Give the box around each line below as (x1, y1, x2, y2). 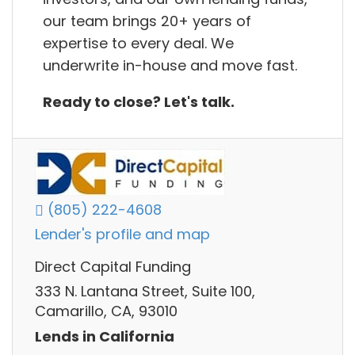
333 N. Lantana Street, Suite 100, (35, 281, 255, 302)
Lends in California (35, 326, 174, 346)
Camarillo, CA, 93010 (35, 301, 177, 322)
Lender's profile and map (35, 224, 210, 245)
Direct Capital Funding (35, 257, 191, 277)
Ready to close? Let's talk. (43, 91, 235, 112)
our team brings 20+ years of (43, 10, 251, 31)
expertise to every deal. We (43, 32, 234, 53)
